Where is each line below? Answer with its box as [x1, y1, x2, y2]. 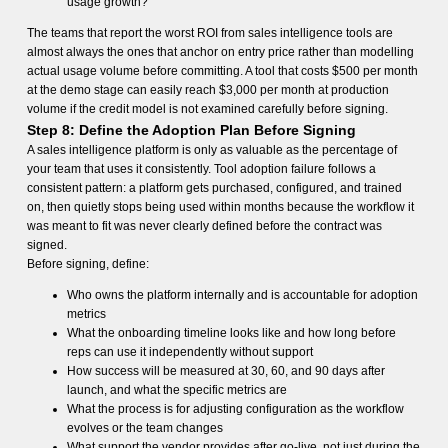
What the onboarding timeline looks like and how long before [66, 326, 396, 340]
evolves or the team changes [66, 421, 223, 435]
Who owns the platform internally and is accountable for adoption [66, 288, 418, 302]
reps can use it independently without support [66, 345, 313, 359]
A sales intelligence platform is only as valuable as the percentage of [26, 143, 397, 157]
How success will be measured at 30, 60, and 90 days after [66, 364, 385, 378]
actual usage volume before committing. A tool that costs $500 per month [26, 64, 418, 78]
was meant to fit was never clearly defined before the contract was [26, 219, 382, 233]
